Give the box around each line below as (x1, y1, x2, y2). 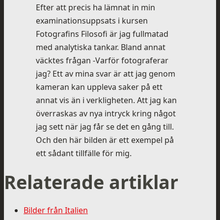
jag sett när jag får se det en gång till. (35, 121, 174, 132)
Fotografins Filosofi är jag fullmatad (35, 28, 168, 39)
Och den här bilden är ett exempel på (35, 134, 174, 145)
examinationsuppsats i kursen (35, 15, 148, 26)
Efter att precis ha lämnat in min (35, 1, 155, 13)
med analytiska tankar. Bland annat (35, 41, 165, 53)
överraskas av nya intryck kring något (35, 108, 176, 119)
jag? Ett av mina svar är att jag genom (35, 68, 175, 79)
